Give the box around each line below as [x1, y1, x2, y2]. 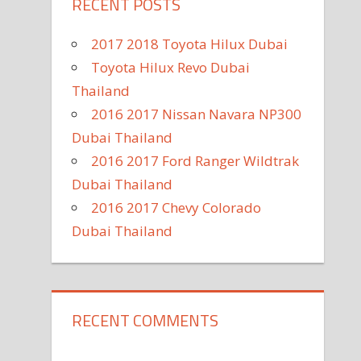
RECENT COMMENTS [72, 308, 219, 334]
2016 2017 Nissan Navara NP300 [91, 104, 302, 123]
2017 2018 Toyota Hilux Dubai [91, 34, 288, 53]
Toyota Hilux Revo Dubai [91, 57, 251, 77]
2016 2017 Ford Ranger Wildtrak [91, 151, 300, 170]
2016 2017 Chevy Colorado [91, 197, 262, 217]
